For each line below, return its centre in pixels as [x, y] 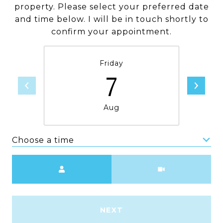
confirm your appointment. [111, 32]
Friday [111, 63]
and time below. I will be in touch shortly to [111, 19]
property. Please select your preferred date [111, 7]
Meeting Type [142, 161]
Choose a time [43, 140]
